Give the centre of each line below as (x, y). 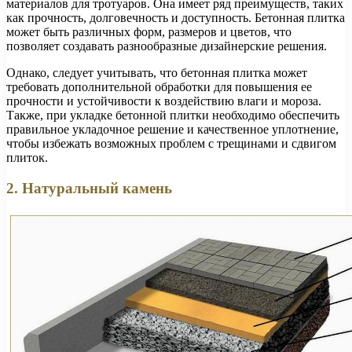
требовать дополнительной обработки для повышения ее (159, 86)
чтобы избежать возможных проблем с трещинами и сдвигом (171, 143)
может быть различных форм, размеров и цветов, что (149, 31)
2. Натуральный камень (89, 188)
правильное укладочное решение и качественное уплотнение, (172, 129)
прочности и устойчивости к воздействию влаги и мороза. (164, 101)
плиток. (27, 157)
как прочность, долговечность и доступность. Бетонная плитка (176, 17)
